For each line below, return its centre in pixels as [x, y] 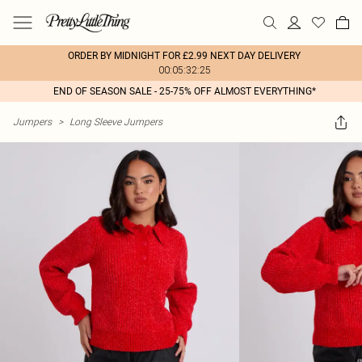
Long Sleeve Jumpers [116, 122]
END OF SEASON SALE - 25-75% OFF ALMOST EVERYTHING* [184, 91]
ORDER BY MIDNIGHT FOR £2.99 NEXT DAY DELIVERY [184, 56]
